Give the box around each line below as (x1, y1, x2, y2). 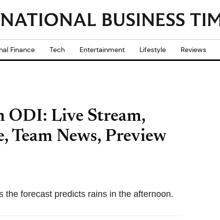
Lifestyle (139, 45, 166, 54)
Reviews (181, 45, 206, 54)
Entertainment (80, 45, 125, 54)
